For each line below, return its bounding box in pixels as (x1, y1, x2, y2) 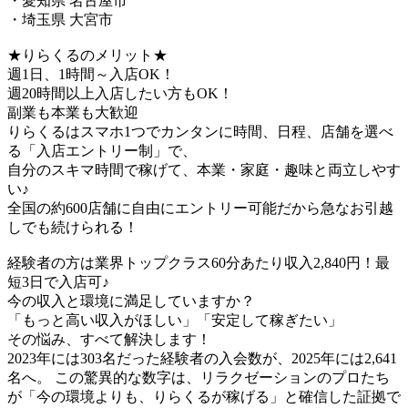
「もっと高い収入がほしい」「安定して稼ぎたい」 (7, 311, 342, 328)
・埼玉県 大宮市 (7, 11, 113, 27)
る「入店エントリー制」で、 (7, 142, 197, 158)
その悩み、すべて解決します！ (7, 331, 211, 347)
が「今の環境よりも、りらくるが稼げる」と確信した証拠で (7, 388, 401, 404)
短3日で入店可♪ (7, 273, 109, 290)
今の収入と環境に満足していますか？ (7, 292, 255, 309)
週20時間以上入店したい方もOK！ (7, 85, 233, 101)
